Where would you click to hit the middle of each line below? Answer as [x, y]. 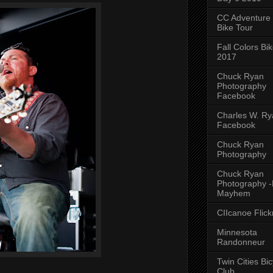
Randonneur [241, 242]
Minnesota [237, 232]
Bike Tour [235, 27]
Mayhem [234, 193]
